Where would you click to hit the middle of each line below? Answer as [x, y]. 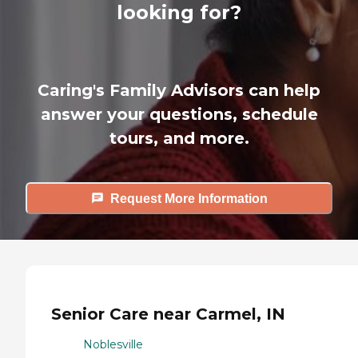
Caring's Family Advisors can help [179, 91]
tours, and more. [179, 139]
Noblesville [113, 345]
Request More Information [189, 198]
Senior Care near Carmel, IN [168, 314]
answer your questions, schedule [179, 115]
